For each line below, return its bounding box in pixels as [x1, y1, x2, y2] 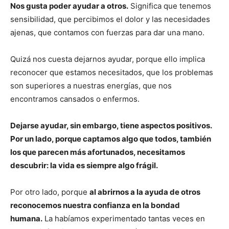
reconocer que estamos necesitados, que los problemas [10, 67, 213, 78]
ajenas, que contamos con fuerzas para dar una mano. [10, 28, 204, 38]
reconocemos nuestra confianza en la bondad [10, 200, 180, 211]
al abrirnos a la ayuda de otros [89, 187, 200, 197]
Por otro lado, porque [10, 187, 89, 197]
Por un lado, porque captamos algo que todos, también [10, 134, 211, 144]
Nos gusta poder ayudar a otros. [10, 1, 128, 11]
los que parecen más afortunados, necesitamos [10, 147, 185, 157]
